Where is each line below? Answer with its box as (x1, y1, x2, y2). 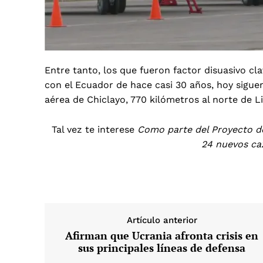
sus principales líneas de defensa (78, 240, 246, 255)
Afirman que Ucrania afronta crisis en (65, 228, 259, 242)
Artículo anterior (126, 214, 197, 225)
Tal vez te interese (51, 123, 137, 135)
